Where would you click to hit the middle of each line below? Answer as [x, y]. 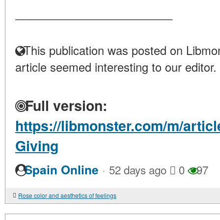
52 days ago [138, 169]
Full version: [64, 105]
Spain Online [62, 170]
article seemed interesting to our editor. [116, 67]
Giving [37, 146]
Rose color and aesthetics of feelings [67, 195]
